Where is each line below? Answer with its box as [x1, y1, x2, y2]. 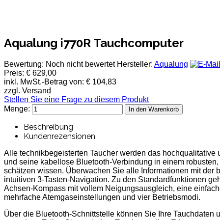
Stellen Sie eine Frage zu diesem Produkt [4, 95, 149, 104]
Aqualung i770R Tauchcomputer [4, 35, 184, 50]
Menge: [4, 104, 32, 113]
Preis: [4, 68, 26, 77]
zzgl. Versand [4, 86, 51, 95]
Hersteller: [117, 59, 154, 68]
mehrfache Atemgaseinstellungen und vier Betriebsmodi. [4, 192, 200, 201]
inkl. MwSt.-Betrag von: [4, 77, 86, 86]
